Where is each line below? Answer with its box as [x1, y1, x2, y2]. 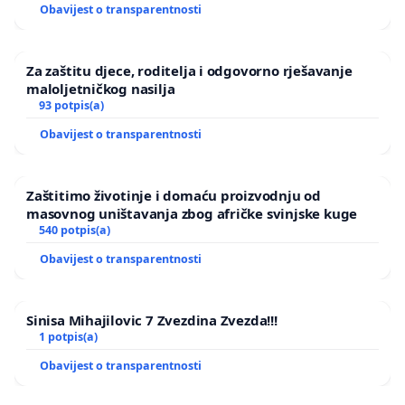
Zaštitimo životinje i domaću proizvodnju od [26, 185, 321, 204]
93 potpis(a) [38, 97, 104, 113]
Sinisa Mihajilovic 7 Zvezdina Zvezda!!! [26, 310, 278, 329]
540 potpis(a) [38, 221, 110, 238]
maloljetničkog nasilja [26, 79, 175, 98]
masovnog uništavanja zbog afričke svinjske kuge [26, 203, 358, 222]
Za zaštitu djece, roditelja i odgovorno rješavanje [26, 61, 353, 80]
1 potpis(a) [38, 328, 98, 344]
